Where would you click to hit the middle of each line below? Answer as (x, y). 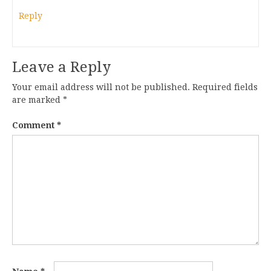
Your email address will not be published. (101, 87)
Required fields (225, 87)
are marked (38, 100)
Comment (34, 126)
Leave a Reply (61, 67)
